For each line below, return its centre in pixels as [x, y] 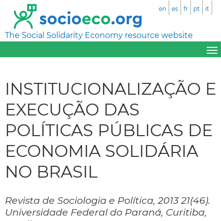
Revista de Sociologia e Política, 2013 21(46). [108, 200]
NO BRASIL [51, 171]
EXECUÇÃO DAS [72, 109]
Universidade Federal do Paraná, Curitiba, [106, 212]
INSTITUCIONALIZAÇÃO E [110, 88]
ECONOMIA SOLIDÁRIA [102, 150]
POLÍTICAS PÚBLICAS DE [109, 130]
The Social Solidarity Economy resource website [99, 35]
